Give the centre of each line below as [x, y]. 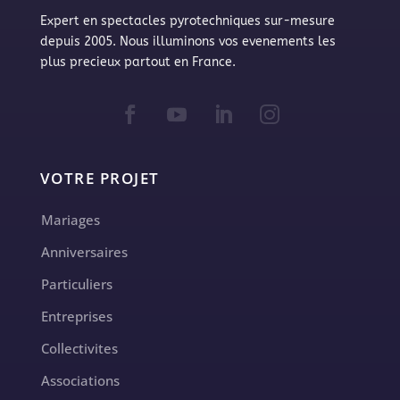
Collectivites [79, 348]
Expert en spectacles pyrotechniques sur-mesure [187, 21]
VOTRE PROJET [100, 178]
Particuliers [76, 283]
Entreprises [76, 316]
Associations [80, 380]
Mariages [70, 219]
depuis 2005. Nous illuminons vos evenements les [187, 41]
